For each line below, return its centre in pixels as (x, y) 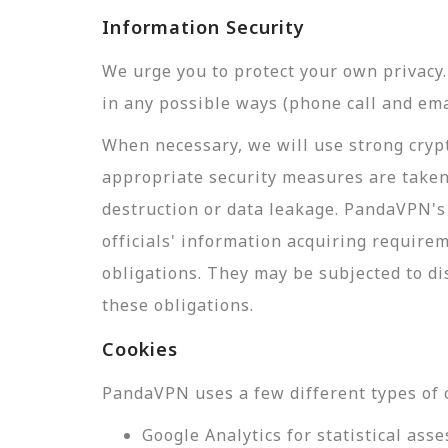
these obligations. (178, 305)
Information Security (203, 27)
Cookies (140, 349)
